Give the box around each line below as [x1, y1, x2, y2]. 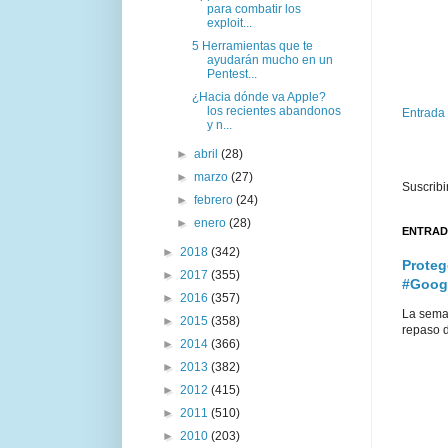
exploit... [206, 15, 252, 30]
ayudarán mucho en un [206, 52, 333, 67]
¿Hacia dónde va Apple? [191, 89, 326, 104]
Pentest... [206, 66, 257, 81]
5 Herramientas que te [191, 38, 313, 53]
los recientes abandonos [206, 103, 341, 118]
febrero [194, 192, 237, 207]
